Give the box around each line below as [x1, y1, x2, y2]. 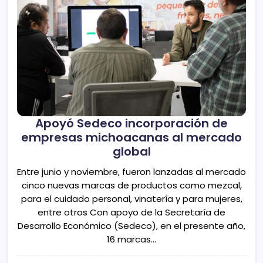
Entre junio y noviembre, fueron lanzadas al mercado [17, 166, 246, 178]
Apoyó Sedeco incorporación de [35, 114, 228, 131]
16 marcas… [107, 233, 156, 246]
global [112, 143, 151, 160]
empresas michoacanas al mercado [21, 129, 242, 146]
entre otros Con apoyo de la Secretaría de [38, 206, 225, 219]
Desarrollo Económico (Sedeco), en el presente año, [18, 220, 245, 232]
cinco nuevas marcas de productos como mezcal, [21, 179, 242, 192]
